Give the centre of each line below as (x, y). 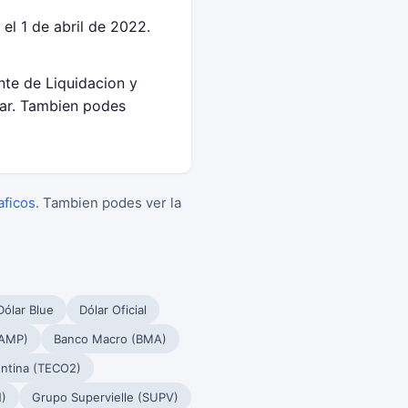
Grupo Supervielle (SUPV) (105, 397)
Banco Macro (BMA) (110, 339)
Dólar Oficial (113, 310)
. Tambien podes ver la (108, 203)
